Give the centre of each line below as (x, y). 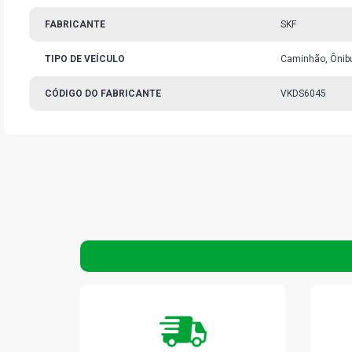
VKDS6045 (303, 93)
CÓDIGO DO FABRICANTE (103, 93)
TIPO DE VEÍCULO (85, 59)
